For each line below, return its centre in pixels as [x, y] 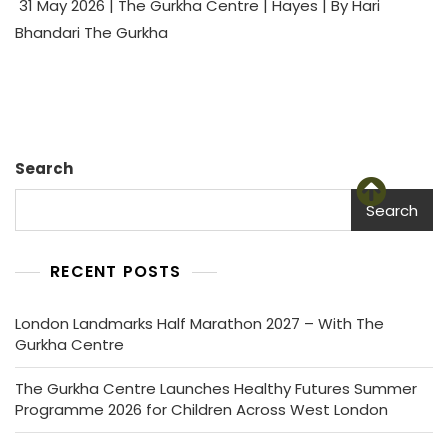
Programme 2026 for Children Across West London [201, 409]
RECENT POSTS [116, 271]
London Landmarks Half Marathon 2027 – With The [199, 323]
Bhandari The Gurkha [91, 32]
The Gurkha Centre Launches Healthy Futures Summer [216, 388]
